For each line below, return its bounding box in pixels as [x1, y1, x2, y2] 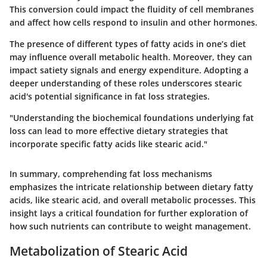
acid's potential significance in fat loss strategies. [10, 91, 210, 102]
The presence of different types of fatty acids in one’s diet [10, 38, 246, 49]
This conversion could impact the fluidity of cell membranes [10, 4, 254, 15]
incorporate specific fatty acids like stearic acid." [10, 138, 207, 150]
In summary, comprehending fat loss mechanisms [10, 168, 212, 179]
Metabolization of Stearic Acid [10, 243, 188, 259]
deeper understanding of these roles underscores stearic [10, 77, 242, 89]
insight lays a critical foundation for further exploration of [10, 207, 248, 219]
